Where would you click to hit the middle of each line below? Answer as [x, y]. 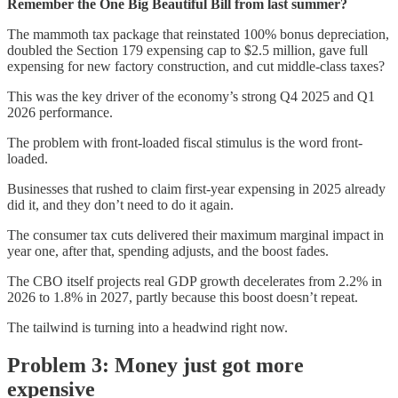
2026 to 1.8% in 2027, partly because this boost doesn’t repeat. [183, 298]
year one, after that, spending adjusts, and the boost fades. [168, 251]
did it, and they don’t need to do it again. [120, 205]
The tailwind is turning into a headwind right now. [147, 328]
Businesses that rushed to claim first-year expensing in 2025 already [196, 189]
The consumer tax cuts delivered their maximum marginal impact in [195, 235]
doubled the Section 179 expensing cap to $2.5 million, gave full [187, 51]
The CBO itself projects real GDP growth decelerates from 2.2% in [195, 282]
